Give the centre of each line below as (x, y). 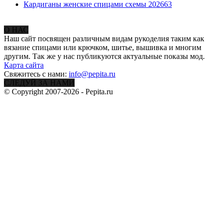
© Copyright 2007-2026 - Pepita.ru (58, 91)
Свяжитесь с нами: (36, 74)
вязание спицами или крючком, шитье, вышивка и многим (103, 47)
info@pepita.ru (92, 74)
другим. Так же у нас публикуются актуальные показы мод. (104, 56)
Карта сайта (24, 65)
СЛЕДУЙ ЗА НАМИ (39, 82)
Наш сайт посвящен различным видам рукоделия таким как (104, 38)
